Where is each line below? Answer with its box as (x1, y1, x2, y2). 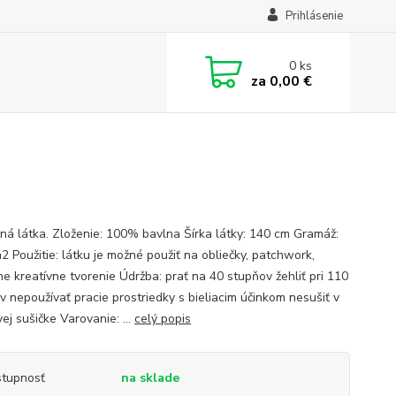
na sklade (120, 369, 179, 386)
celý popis (133, 310, 191, 327)
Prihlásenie (285, 8, 343, 24)
